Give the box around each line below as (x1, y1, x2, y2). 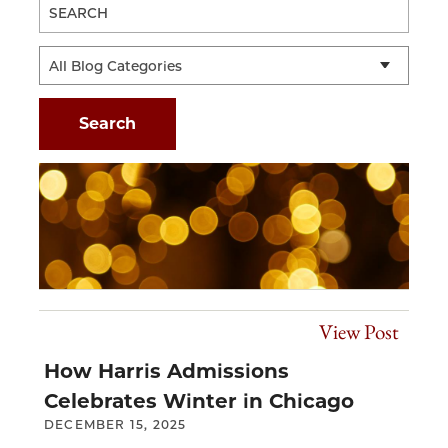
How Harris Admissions (44, 358, 289, 383)
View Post (319, 317, 399, 345)
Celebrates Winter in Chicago (44, 388, 354, 413)
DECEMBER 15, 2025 (44, 416, 187, 432)
